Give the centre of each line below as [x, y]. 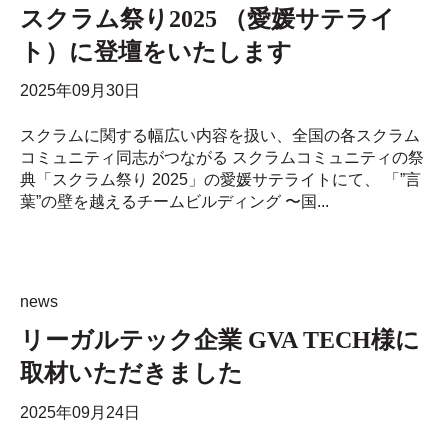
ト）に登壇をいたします [156, 52]
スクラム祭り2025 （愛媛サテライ [207, 19]
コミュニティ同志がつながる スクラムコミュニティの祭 [222, 157]
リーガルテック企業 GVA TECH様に [220, 340]
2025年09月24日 [80, 412]
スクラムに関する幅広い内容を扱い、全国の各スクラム [220, 135]
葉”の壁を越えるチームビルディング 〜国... [174, 201]
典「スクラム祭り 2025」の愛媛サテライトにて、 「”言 [220, 179]
